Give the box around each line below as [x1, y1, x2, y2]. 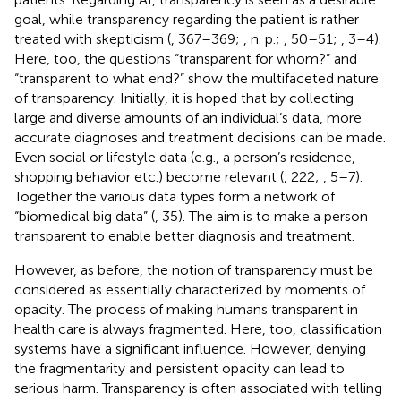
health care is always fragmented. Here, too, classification [14, 320, 382, 337]
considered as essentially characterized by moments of [14, 280, 365, 298]
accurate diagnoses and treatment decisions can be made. [14, 128, 386, 146]
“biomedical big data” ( [14, 207, 155, 225]
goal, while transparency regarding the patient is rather [14, 10, 359, 28]
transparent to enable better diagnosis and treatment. [14, 226, 354, 244]
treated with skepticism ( [14, 30, 171, 47]
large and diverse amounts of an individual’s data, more [14, 108, 362, 126]
